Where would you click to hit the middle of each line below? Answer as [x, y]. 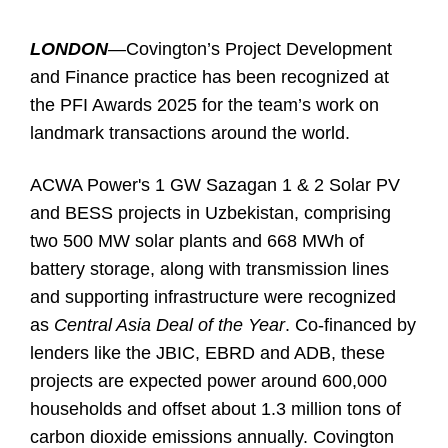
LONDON [69, 49]
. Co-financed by [350, 325]
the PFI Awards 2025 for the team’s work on [204, 105]
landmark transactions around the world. [190, 133]
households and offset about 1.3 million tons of [215, 409]
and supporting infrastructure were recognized [213, 297]
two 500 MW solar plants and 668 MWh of [197, 241]
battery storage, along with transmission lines [209, 269]
